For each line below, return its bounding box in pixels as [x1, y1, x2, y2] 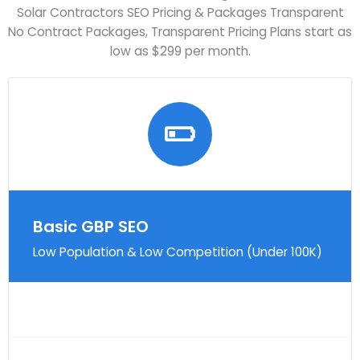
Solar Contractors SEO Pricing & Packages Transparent [16, 4, 344, 22]
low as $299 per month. [109, 43, 251, 60]
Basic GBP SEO [33, 215, 149, 239]
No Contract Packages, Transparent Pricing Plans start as [8, 23, 352, 41]
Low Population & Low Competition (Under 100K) [33, 243, 322, 261]
